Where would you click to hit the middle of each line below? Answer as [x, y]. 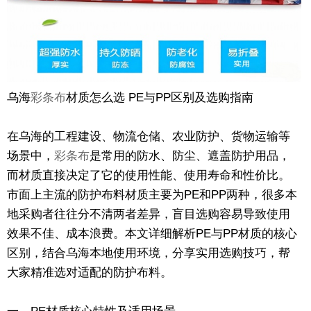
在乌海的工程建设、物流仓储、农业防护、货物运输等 [149, 136]
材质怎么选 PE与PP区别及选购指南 [160, 97]
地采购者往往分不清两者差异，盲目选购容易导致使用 [149, 214]
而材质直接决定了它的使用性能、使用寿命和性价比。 [149, 175]
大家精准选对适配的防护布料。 [90, 272]
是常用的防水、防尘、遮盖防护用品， [190, 155]
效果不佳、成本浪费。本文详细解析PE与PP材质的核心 [152, 233]
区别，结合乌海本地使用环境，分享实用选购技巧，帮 [149, 253]
